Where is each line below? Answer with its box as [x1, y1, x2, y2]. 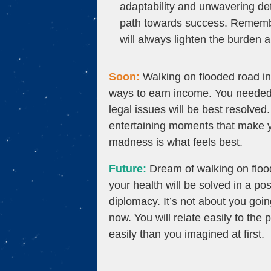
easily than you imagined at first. [109, 227, 264, 240]
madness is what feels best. [109, 136, 243, 149]
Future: [109, 162, 146, 175]
